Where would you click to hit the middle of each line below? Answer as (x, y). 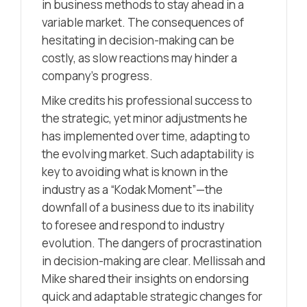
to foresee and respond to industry (133, 225)
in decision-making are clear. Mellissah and (153, 260)
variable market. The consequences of (143, 22)
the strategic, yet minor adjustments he (145, 118)
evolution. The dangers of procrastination (152, 243)
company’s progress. (97, 75)
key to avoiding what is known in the (135, 171)
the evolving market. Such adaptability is (148, 153)
